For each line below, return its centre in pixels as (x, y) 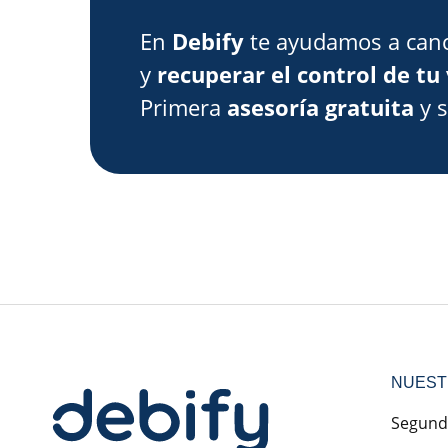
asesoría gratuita (320, 106)
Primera (183, 106)
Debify (208, 40)
